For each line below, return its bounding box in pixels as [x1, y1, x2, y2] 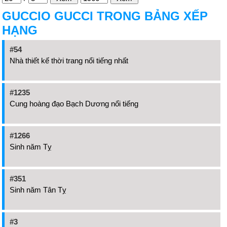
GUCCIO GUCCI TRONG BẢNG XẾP [2, 9, 208, 23]
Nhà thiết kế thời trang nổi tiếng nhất [10, 56, 128, 65]
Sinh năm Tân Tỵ [10, 185, 66, 194]
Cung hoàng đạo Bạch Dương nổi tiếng [10, 99, 138, 108]
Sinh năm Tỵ [10, 142, 52, 151]
